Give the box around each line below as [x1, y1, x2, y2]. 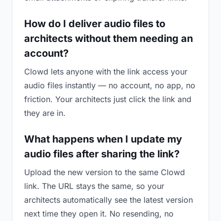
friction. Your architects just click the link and [24, 94, 191, 104]
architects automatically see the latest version [24, 195, 193, 205]
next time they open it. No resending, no [24, 209, 174, 219]
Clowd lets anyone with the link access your [24, 67, 187, 76]
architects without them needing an [24, 33, 193, 44]
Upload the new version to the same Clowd [24, 167, 185, 177]
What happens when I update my [24, 133, 182, 145]
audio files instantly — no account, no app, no [24, 80, 195, 90]
